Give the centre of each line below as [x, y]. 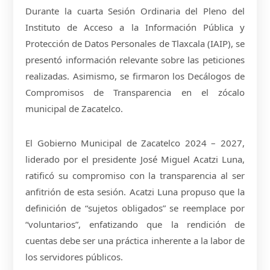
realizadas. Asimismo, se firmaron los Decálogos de [135, 76]
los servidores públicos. [74, 256]
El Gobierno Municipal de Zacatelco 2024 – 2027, [135, 143]
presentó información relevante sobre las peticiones [135, 59]
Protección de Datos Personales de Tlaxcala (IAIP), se [135, 43]
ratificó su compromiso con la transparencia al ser [135, 175]
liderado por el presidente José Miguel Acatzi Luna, [135, 159]
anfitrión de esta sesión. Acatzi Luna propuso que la [135, 191]
